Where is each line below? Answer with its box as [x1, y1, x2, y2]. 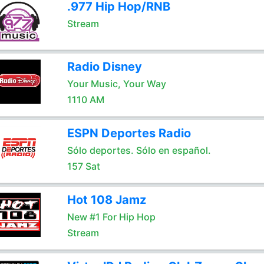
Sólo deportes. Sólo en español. [67, 144, 211, 156]
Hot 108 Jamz [67, 193, 146, 207]
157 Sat [67, 160, 100, 172]
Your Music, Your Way [67, 78, 166, 90]
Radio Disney [67, 60, 142, 74]
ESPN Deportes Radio [67, 126, 191, 140]
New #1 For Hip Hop [67, 211, 156, 223]
